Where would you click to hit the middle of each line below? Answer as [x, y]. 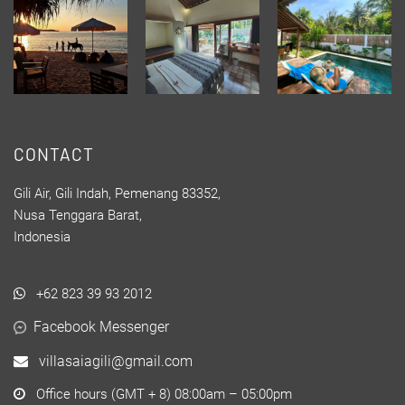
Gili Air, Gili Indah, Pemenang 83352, [117, 193]
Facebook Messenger [101, 326]
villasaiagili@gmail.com [110, 361]
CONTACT [54, 154]
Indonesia [42, 236]
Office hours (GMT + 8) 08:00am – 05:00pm [159, 394]
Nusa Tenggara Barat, [78, 215]
